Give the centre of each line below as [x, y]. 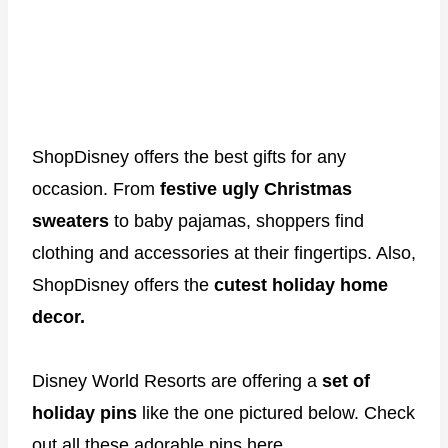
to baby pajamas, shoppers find [236, 220]
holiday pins [84, 412]
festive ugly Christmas [256, 188]
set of [346, 380]
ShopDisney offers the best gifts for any [189, 156]
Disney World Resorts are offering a [177, 380]
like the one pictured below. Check [276, 412]
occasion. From [96, 188]
